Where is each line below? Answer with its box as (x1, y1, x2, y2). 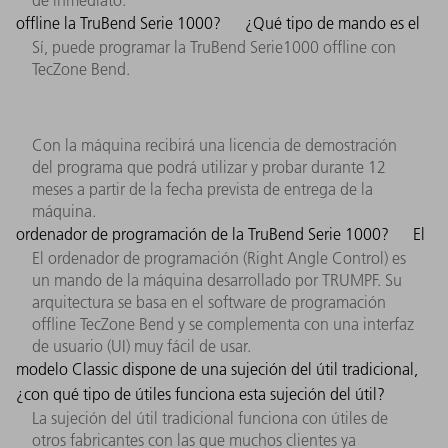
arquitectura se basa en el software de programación (32, 291, 386, 312)
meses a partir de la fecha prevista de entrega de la (32, 178, 373, 199)
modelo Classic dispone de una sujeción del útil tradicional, (16, 358, 418, 379)
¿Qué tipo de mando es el (245, 12, 420, 33)
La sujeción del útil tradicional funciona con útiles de (32, 407, 388, 428)
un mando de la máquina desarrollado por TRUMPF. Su (32, 269, 402, 290)
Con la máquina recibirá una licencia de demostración (32, 134, 397, 155)
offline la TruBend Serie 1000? (16, 12, 225, 33)
